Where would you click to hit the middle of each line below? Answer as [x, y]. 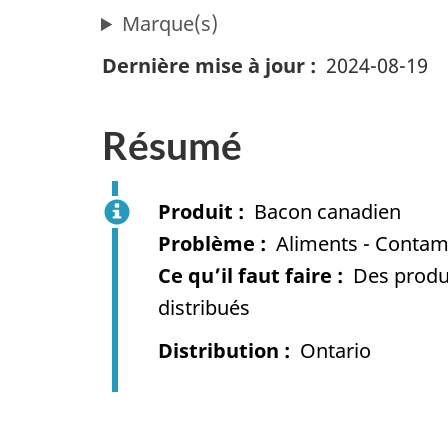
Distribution [218, 351]
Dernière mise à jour [203, 66]
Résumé [172, 145]
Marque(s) [170, 24]
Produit [195, 211]
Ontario [335, 351]
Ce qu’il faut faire [245, 275]
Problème [206, 243]
